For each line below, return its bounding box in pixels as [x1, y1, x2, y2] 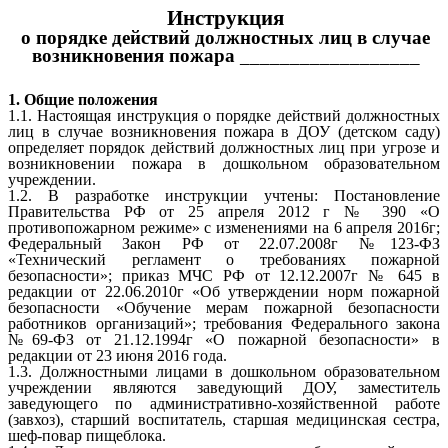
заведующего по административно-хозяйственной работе [8, 395, 440, 413]
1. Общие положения [8, 91, 158, 109]
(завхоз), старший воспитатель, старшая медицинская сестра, [8, 411, 440, 429]
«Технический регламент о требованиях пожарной [8, 251, 440, 269]
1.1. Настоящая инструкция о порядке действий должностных [8, 107, 440, 125]
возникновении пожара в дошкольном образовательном [8, 155, 440, 173]
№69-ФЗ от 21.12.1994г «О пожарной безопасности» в [8, 331, 440, 349]
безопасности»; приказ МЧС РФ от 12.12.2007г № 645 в [8, 267, 440, 285]
